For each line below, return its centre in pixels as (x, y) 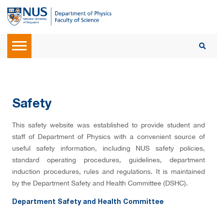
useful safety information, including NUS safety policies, (108, 148)
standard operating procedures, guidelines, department (108, 160)
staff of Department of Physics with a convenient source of (108, 137)
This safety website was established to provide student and (108, 125)
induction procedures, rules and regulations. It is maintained (108, 171)
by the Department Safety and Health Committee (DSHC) (99, 183)
